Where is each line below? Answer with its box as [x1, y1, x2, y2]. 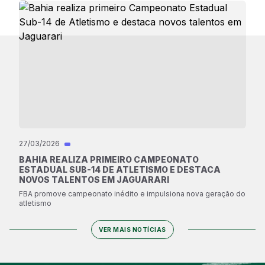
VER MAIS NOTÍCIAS [99, 225, 166, 233]
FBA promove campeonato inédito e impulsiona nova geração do [19, 189, 245, 198]
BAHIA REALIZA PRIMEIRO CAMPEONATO [19, 154, 199, 164]
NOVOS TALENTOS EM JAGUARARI [19, 174, 169, 185]
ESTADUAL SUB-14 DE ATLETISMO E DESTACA [19, 164, 221, 174]
